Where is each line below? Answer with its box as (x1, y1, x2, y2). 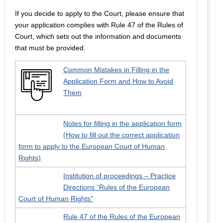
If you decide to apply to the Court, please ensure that (15, 9, 185, 17)
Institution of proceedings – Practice (63, 172, 176, 180)
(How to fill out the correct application (63, 131, 180, 139)
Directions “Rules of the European (63, 183, 170, 191)
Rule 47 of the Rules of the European (63, 213, 181, 221)
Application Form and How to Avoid (63, 77, 174, 85)
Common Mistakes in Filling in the (63, 66, 170, 74)
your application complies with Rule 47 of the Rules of (15, 21, 184, 29)
